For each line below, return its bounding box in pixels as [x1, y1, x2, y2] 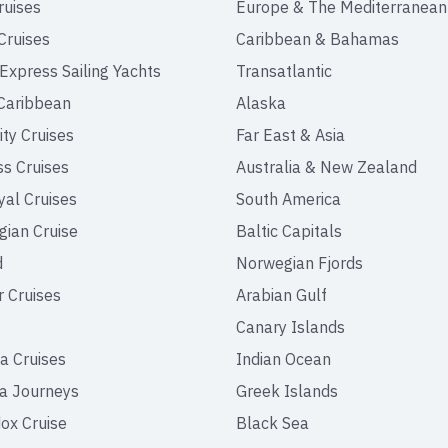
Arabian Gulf [236, 285, 327, 305]
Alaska [236, 93, 286, 113]
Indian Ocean [236, 349, 331, 369]
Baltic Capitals [236, 221, 342, 241]
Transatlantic [236, 61, 332, 81]
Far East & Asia [236, 125, 345, 145]
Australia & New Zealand [236, 157, 417, 177]
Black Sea [236, 413, 309, 433]
